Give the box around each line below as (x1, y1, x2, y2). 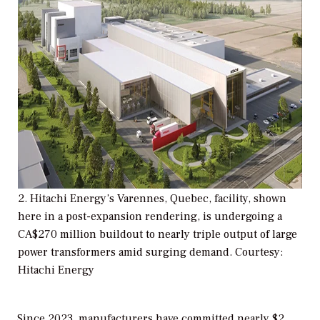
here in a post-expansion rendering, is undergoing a (18, 209, 282, 224)
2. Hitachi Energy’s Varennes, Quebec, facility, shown (18, 191, 286, 206)
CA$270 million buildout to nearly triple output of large (18, 226, 297, 241)
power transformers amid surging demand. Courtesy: (18, 244, 283, 259)
